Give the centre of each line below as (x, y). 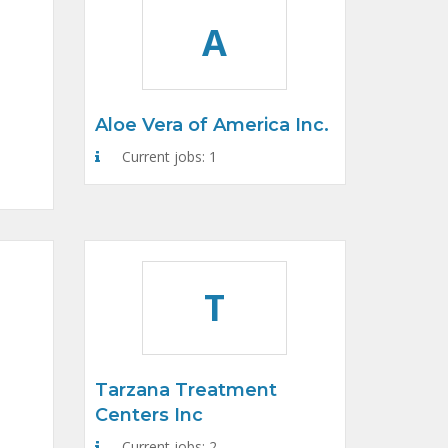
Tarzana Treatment (185, 390)
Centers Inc (148, 415)
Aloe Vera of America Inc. (211, 125)
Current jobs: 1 (167, 156)
